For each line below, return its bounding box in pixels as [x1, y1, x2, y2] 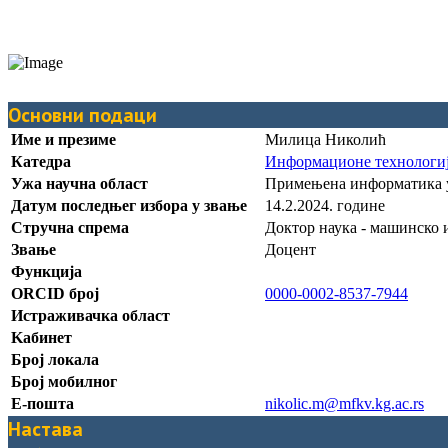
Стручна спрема [11, 218, 129, 236]
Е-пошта [11, 394, 74, 412]
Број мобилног [11, 372, 117, 390]
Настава [8, 415, 83, 442]
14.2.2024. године [265, 196, 385, 214]
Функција [11, 262, 82, 280]
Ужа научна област [11, 174, 148, 192]
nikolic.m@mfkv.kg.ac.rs [265, 394, 424, 412]
